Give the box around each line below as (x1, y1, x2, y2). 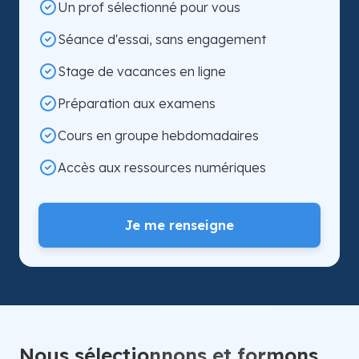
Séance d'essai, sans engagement (58, 30, 266, 47)
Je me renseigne (125, 216, 234, 233)
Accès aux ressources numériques (58, 159, 266, 175)
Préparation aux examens (58, 95, 216, 111)
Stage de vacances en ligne (58, 63, 226, 79)
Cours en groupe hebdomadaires (58, 127, 259, 143)
